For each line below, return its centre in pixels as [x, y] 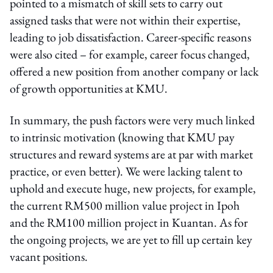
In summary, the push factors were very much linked [132, 120]
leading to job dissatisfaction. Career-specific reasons [130, 37]
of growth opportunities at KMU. [89, 88]
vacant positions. [49, 256]
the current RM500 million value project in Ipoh [125, 205]
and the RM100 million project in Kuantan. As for [129, 222]
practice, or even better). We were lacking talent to [126, 171]
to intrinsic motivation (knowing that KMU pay [122, 137]
